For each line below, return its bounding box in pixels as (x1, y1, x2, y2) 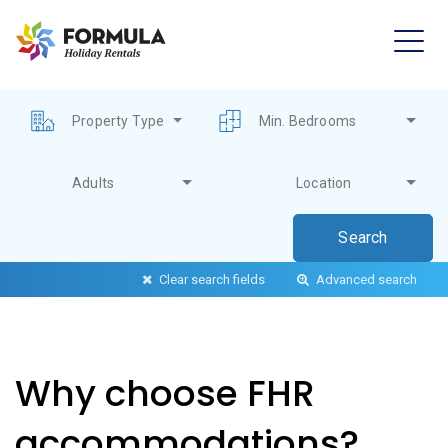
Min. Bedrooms (258, 112, 357, 129)
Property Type (72, 112, 165, 129)
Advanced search (313, 272, 417, 287)
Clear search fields (156, 272, 265, 287)
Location (296, 174, 352, 191)
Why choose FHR (15, 368, 315, 419)
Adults (72, 174, 115, 191)
